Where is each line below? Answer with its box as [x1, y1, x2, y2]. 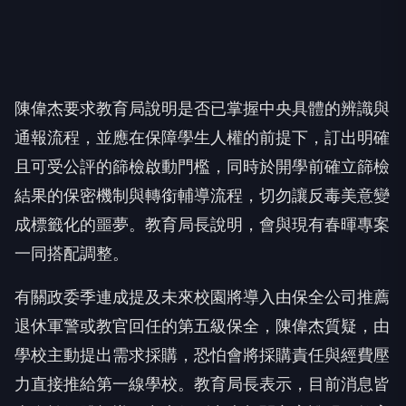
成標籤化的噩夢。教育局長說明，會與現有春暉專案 [14, 215, 390, 234]
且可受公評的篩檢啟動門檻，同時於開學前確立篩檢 [14, 157, 390, 176]
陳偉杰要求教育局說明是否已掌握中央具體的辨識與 [14, 99, 390, 118]
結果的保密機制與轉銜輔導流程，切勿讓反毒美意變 [14, 186, 390, 205]
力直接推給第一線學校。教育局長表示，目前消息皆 [14, 374, 390, 393]
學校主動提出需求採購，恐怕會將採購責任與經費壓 [14, 345, 390, 364]
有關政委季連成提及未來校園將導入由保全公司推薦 [14, 287, 390, 306]
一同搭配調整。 [14, 244, 129, 263]
